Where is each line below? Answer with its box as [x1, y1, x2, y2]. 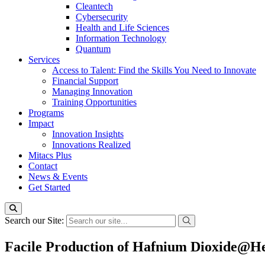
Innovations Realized [52, 140, 131, 150]
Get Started [28, 182, 70, 192]
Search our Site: [5, 215, 66, 225]
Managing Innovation [52, 86, 132, 96]
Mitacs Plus [28, 150, 72, 160]
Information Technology [76, 33, 166, 43]
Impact [28, 118, 54, 128]
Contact [28, 161, 57, 171]
